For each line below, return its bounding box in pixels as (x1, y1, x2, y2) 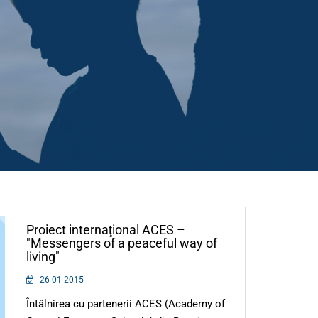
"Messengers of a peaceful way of (26, 235, 218, 251)
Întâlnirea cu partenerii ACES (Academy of (26, 297, 226, 310)
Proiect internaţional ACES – (26, 221, 186, 237)
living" (26, 248, 60, 264)
